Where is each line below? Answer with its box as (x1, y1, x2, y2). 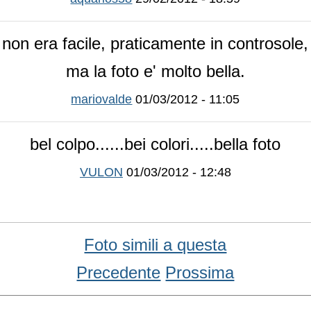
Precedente (76, 262, 161, 282)
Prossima (165, 262, 235, 282)
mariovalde (71, 92, 133, 106)
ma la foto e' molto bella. (66, 61, 245, 81)
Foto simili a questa (84, 235, 227, 254)
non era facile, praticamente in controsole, (2, 33, 309, 53)
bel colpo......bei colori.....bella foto (30, 134, 281, 153)
